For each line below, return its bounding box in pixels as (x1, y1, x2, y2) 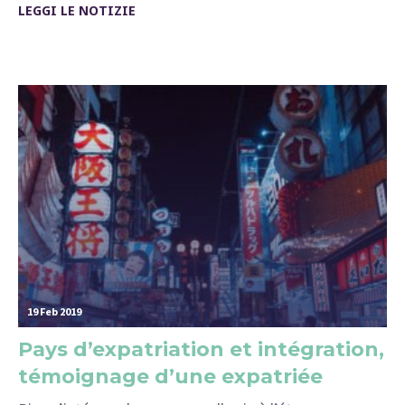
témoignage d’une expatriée (18, 364, 323, 390)
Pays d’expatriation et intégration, (18, 337, 384, 363)
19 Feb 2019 (27, 305, 81, 319)
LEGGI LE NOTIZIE (18, 2, 136, 20)
